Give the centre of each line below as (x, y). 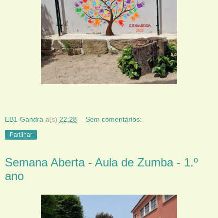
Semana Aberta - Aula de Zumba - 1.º (101, 162)
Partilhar (21, 135)
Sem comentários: (114, 119)
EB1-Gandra (24, 119)
